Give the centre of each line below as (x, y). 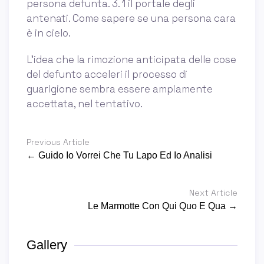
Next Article (213, 193)
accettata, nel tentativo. (85, 104)
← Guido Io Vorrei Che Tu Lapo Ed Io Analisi (119, 155)
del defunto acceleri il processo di (107, 74)
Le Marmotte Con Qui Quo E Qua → (163, 206)
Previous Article (58, 142)
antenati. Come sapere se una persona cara (131, 18)
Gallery (47, 245)
